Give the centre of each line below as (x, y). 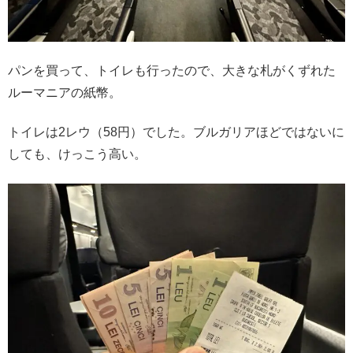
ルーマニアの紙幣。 (65, 92)
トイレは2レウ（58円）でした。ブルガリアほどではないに (176, 132)
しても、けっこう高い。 (77, 154)
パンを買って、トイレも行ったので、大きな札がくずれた (172, 70)
